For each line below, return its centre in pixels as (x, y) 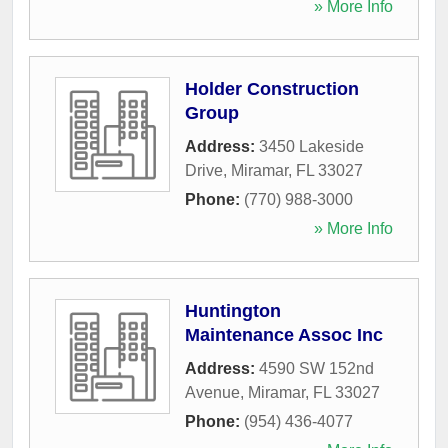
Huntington (233, 310)
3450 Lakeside (311, 146)
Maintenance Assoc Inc (284, 334)
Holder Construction (272, 88)
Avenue (212, 392)
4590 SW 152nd (316, 368)
